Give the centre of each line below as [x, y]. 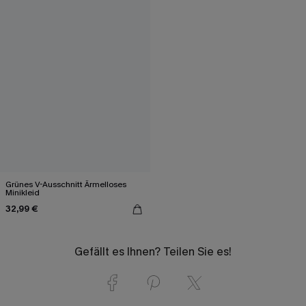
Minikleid [23, 192]
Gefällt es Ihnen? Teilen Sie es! [153, 251]
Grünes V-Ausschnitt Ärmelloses [66, 184]
